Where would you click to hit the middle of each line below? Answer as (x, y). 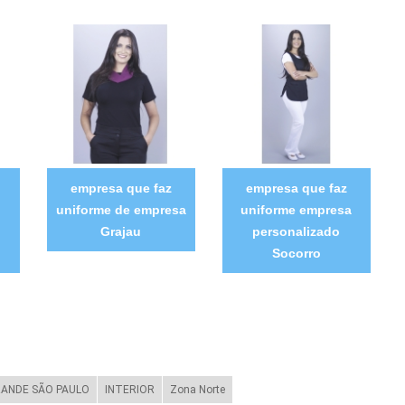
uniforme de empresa (121, 209)
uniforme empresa (297, 209)
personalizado (297, 231)
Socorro (296, 253)
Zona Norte (197, 389)
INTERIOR (129, 389)
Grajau (121, 231)
